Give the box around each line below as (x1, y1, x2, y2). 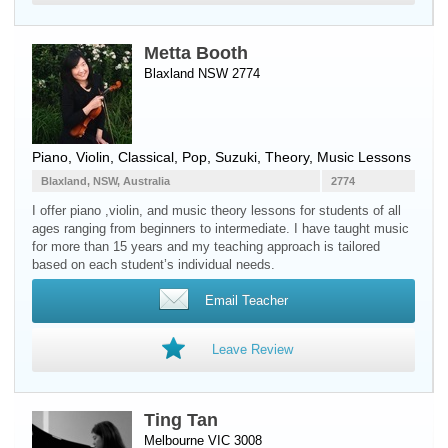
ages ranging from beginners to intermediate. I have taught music (32, 221, 409, 236)
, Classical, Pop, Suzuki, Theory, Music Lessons (110, 149, 411, 165)
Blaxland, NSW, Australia (41, 175, 170, 187)
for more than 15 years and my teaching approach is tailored (32, 239, 380, 254)
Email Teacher (204, 293, 288, 308)
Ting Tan (144, 410, 218, 430)
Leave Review (211, 342, 293, 357)
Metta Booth (144, 43, 248, 63)
